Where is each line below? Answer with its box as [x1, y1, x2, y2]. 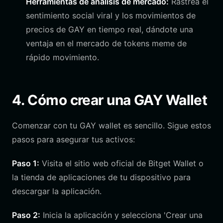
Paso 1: [12, 158, 39, 168]
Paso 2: [12, 210, 40, 220]
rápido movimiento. [26, 52, 99, 62]
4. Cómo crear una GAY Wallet [12, 92, 208, 109]
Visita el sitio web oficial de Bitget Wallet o [39, 158, 204, 168]
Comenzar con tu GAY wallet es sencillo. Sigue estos [12, 120, 211, 130]
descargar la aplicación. [12, 186, 102, 196]
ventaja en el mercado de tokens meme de [26, 38, 187, 48]
